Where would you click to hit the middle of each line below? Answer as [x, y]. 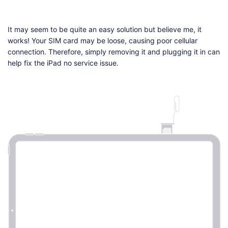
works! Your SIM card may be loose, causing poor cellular [103, 40]
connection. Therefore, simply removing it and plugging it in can [114, 51]
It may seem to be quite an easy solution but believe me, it [105, 29]
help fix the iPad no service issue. [63, 63]
